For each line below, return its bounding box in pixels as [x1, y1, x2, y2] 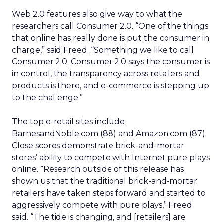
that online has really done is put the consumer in [12, 33, 209, 43]
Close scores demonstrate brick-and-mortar [12, 141, 184, 150]
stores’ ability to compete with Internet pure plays [12, 153, 210, 162]
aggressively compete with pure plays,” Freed [12, 200, 192, 210]
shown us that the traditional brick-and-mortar [12, 176, 197, 186]
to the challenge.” [12, 93, 83, 102]
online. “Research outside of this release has [12, 165, 184, 174]
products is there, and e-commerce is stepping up [12, 81, 209, 90]
